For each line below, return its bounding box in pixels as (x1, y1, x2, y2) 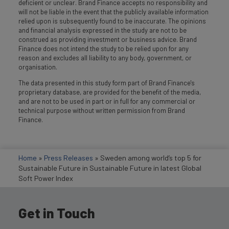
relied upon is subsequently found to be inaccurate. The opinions (18, 16, 206, 25)
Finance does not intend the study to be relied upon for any (18, 44, 189, 53)
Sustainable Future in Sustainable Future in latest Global (18, 164, 201, 173)
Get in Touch (18, 204, 95, 221)
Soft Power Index (18, 174, 75, 183)
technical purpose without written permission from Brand (18, 106, 185, 114)
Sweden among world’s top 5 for (100, 153, 201, 163)
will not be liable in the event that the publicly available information (18, 7, 209, 16)
